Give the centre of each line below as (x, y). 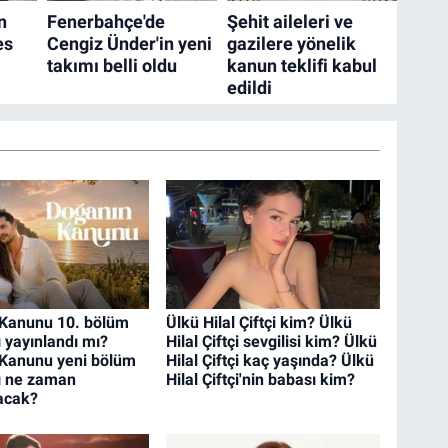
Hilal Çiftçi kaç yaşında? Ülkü (270, 361)
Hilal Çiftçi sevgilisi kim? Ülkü (272, 342)
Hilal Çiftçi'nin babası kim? (261, 380)
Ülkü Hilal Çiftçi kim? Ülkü (259, 323)
